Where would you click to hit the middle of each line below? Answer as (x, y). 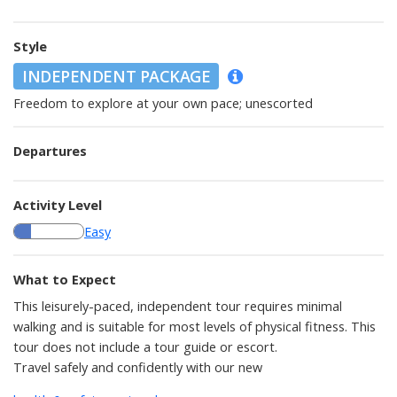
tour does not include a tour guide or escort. (145, 346)
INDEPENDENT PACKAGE (117, 76)
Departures (50, 151)
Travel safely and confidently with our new (138, 367)
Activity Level (58, 205)
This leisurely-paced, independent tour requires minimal (178, 306)
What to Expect (65, 279)
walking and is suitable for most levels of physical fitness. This (195, 326)
